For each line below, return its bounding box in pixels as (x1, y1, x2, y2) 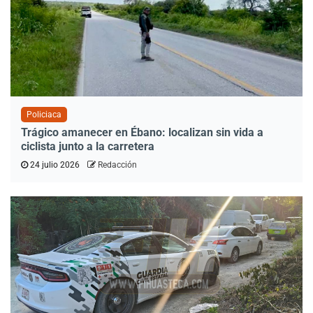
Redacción (98, 159, 137, 170)
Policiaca (27, 109, 61, 119)
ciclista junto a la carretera (21, 139, 154, 153)
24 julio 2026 (28, 159, 82, 170)
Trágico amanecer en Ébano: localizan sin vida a (21, 125, 263, 139)
